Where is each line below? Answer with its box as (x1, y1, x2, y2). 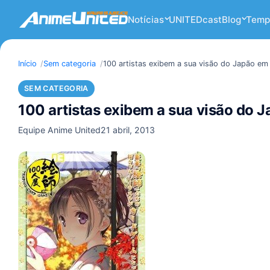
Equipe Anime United (18, 124, 101, 135)
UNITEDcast (168, 14, 222, 25)
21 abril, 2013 (101, 124, 155, 135)
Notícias (128, 14, 164, 25)
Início (18, 59, 37, 68)
